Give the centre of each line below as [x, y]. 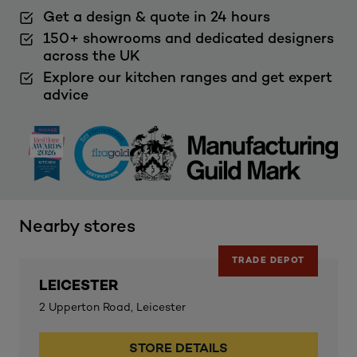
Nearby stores [77, 228]
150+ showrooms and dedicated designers [188, 39]
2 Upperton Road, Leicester [112, 308]
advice [66, 96]
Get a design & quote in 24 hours [157, 18]
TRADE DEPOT [268, 261]
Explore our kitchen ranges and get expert [188, 78]
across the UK [92, 57]
